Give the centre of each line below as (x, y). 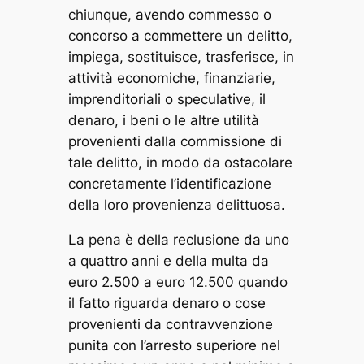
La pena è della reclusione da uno (178, 239)
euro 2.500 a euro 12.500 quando (178, 282)
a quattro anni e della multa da (168, 260)
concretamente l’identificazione (169, 184)
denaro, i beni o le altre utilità (163, 121)
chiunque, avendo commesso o (169, 15)
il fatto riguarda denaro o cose (167, 303)
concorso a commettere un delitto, (180, 36)
